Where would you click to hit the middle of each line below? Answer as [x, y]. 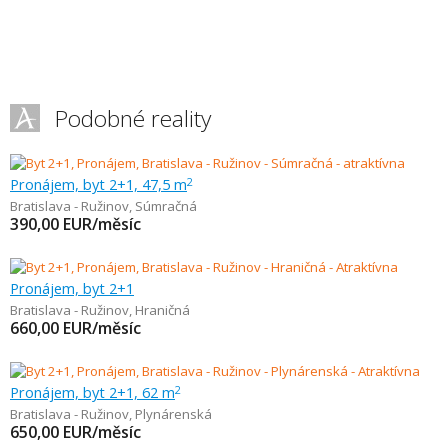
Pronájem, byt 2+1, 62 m [92, 392]
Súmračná [166, 206]
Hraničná [162, 310]
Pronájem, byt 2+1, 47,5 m [98, 184]
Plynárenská [173, 414]
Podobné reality [133, 118]
